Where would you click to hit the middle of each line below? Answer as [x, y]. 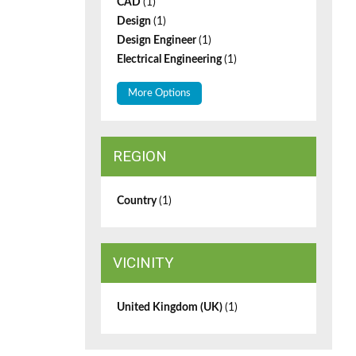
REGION [140, 156]
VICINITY [143, 263]
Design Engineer [158, 41]
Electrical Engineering [170, 60]
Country [138, 201]
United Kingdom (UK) [171, 308]
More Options [159, 93]
